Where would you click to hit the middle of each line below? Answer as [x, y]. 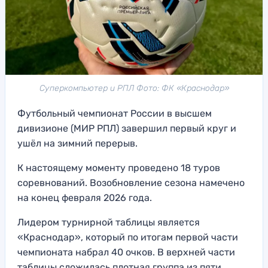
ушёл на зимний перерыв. [77, 144]
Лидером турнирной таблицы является [109, 223]
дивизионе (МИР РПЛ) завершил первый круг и [127, 129]
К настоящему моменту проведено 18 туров [119, 168]
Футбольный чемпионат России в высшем [115, 114]
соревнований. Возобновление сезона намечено [131, 183]
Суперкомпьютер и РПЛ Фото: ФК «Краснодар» [134, 89]
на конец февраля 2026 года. [85, 198]
